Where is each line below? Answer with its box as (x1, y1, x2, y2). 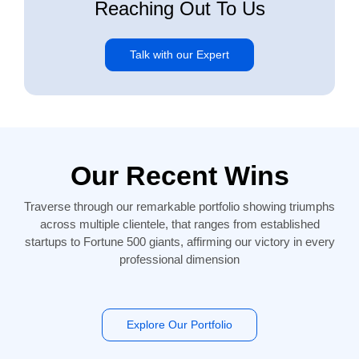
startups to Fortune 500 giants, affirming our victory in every (24, 234, 335, 248)
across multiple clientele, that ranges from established (39, 216, 320, 231)
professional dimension (119, 252, 240, 266)
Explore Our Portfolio (127, 317, 232, 331)
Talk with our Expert (130, 47, 229, 61)
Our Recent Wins (70, 159, 289, 191)
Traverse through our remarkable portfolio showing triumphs (24, 199, 335, 213)
